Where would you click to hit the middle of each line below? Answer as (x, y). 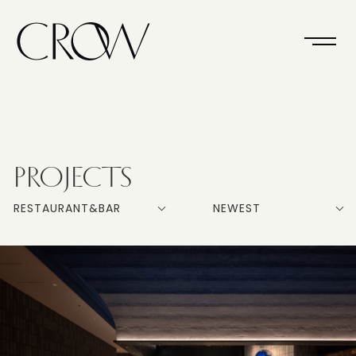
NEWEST (236, 208)
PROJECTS (74, 177)
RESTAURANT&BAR (67, 208)
